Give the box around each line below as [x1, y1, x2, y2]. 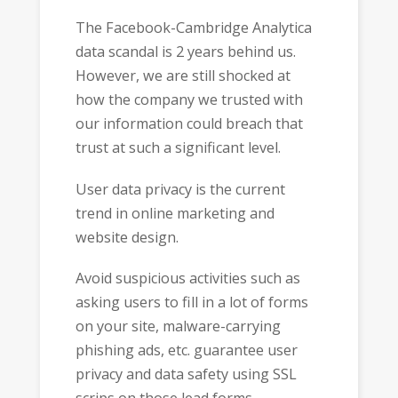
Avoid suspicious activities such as [75, 268, 300, 289]
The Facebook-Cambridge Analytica [75, 18, 312, 38]
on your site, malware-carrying [75, 316, 281, 337]
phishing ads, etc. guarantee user [75, 340, 298, 361]
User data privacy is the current [75, 179, 285, 199]
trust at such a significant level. [75, 138, 281, 158]
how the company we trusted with [75, 90, 303, 110]
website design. [75, 227, 179, 247]
